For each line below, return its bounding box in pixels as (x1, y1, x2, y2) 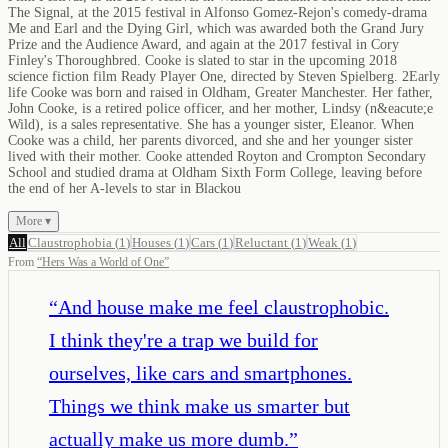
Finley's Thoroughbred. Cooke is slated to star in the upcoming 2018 (8, 52, 397, 68)
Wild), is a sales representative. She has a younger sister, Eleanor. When (8, 116, 414, 132)
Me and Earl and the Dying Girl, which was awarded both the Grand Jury (8, 20, 424, 36)
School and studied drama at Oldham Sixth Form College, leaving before (8, 164, 422, 180)
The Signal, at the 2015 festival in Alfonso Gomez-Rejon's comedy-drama (8, 4, 427, 20)
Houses (132, 234, 171, 250)
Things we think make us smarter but (49, 394, 350, 417)
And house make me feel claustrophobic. (58, 295, 389, 318)
